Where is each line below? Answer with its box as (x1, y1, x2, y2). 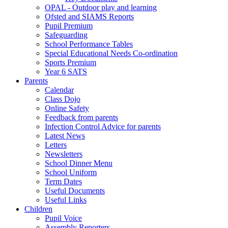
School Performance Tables (45, 39, 133, 48)
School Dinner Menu (45, 158, 112, 167)
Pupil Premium (45, 21, 93, 30)
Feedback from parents (45, 112, 118, 122)
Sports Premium (45, 58, 96, 67)
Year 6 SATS (45, 67, 87, 76)
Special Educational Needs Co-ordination (45, 48, 178, 58)
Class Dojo (45, 94, 80, 103)
